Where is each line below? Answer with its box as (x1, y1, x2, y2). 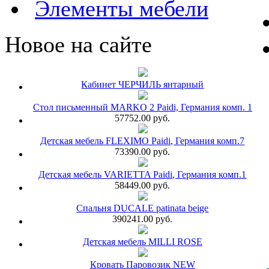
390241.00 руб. (112, 213, 173, 224)
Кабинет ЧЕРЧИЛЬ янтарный (81, 79, 204, 89)
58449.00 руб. (115, 180, 171, 190)
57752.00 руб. (115, 112, 171, 123)
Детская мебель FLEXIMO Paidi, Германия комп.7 (40, 135, 245, 146)
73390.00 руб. (115, 146, 171, 157)
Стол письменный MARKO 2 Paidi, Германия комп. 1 (33, 101, 252, 112)
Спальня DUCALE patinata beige (76, 202, 209, 213)
